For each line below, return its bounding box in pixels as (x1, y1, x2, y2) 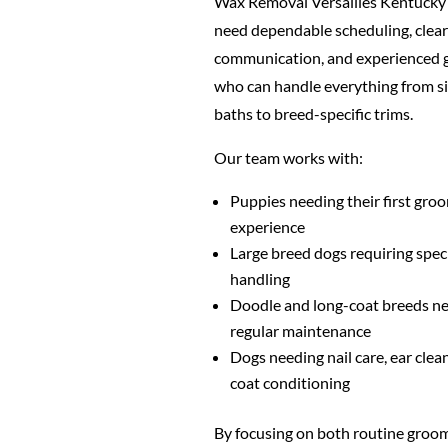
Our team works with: (213, 148, 363, 167)
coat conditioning (229, 373, 350, 392)
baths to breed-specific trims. (213, 104, 413, 123)
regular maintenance (229, 321, 371, 340)
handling (229, 269, 290, 288)
